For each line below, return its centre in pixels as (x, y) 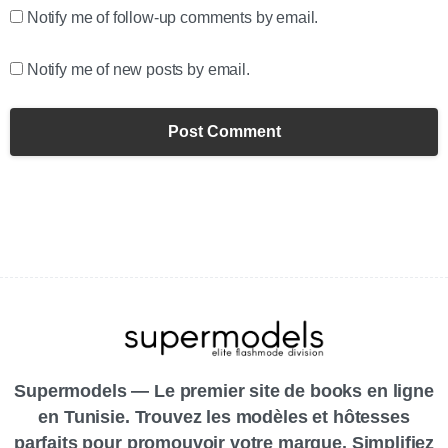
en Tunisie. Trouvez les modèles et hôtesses (224, 417)
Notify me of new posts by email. (138, 70)
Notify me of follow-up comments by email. (172, 18)
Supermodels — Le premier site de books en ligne (224, 391)
